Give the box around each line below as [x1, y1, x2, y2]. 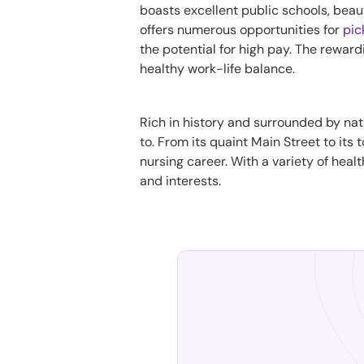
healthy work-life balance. [140, 60, 295, 78]
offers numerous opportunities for [140, 21, 343, 39]
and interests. [140, 172, 221, 190]
